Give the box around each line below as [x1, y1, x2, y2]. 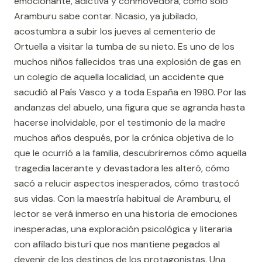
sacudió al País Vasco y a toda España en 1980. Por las [14, 86, 246, 98]
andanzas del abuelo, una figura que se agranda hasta [14, 101, 245, 113]
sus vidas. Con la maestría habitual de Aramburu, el [14, 192, 230, 205]
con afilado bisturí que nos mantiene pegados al [14, 238, 220, 250]
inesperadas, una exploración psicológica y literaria [14, 223, 232, 235]
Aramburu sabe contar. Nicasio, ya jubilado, [14, 10, 198, 22]
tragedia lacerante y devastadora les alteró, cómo [14, 162, 230, 174]
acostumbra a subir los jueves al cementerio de [14, 25, 216, 37]
